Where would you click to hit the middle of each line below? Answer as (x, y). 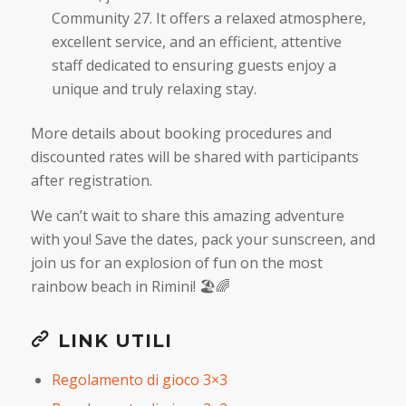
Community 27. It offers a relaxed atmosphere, (208, 18)
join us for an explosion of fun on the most (176, 263)
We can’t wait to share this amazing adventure (187, 216)
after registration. (91, 180)
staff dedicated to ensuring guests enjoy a (193, 65)
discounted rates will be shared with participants (194, 156)
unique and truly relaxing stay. (154, 88)
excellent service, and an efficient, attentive (196, 41)
